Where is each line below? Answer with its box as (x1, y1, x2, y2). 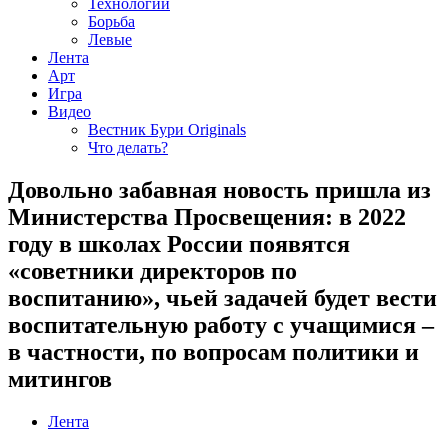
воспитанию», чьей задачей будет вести (8, 284, 437, 311)
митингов (8, 365, 112, 392)
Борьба (88, 13, 135, 30)
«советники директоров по (8, 257, 297, 284)
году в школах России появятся (8, 230, 350, 257)
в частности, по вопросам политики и (8, 338, 419, 365)
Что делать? (88, 139, 168, 156)
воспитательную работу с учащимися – (8, 311, 434, 338)
